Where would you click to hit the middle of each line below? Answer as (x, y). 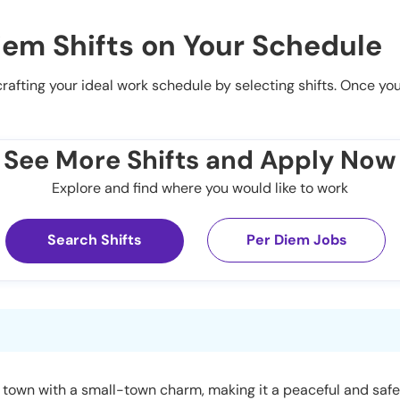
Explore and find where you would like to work (200, 188)
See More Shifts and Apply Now (200, 160)
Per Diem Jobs (296, 240)
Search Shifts (95, 240)
